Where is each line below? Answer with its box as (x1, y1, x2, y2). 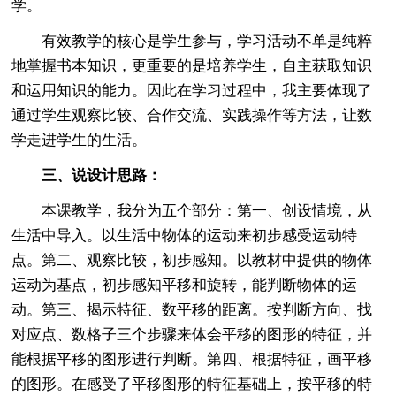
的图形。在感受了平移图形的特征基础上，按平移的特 (11, 375, 373, 392)
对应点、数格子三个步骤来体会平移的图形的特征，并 (11, 325, 373, 343)
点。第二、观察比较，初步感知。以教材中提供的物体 (11, 251, 373, 269)
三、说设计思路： (42, 166, 163, 184)
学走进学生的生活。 (11, 131, 148, 148)
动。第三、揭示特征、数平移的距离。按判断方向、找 (11, 301, 373, 318)
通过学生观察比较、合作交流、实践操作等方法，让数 (11, 106, 373, 124)
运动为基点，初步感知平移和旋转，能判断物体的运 (11, 276, 358, 293)
